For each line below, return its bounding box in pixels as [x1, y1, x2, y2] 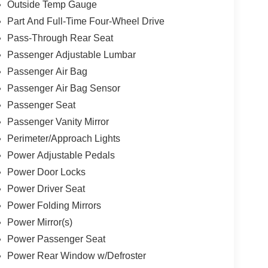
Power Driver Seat [7, 184, 85, 194]
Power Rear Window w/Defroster [7, 251, 146, 261]
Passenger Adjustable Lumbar [7, 50, 136, 60]
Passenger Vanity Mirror [7, 117, 109, 127]
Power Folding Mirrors [7, 200, 101, 211]
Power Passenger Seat [7, 234, 105, 245]
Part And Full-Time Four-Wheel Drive [7, 16, 165, 27]
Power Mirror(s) [7, 217, 72, 228]
